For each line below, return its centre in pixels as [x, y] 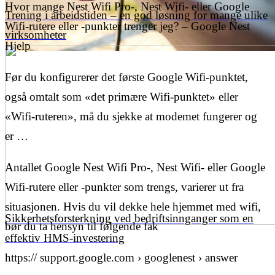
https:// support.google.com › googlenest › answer [121, 258]
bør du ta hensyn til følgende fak [82, 227]
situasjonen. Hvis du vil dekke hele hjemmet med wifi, [133, 207]
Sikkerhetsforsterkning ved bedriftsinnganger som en [129, 218]
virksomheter [36, 35]
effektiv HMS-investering [65, 238]
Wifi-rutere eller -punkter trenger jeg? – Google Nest [127, 26]
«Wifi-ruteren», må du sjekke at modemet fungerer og [131, 117]
